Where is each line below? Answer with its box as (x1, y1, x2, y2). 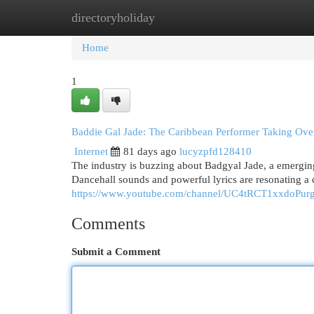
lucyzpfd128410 (179, 146, 252, 157)
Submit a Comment (71, 246, 161, 257)
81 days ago (123, 146, 177, 157)
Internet (74, 146, 108, 157)
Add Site (238, 12, 275, 23)
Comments (71, 214, 145, 233)
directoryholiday (71, 11, 155, 25)
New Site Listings (140, 12, 217, 23)
